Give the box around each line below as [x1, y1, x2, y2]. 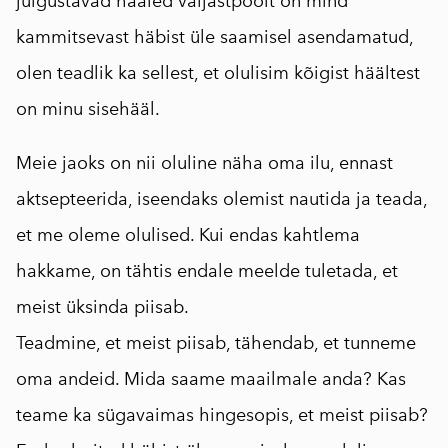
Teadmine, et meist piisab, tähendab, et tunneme [16, 331, 416, 354]
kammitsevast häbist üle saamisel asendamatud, [16, 25, 413, 48]
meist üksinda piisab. [16, 295, 189, 318]
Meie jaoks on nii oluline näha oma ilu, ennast [16, 151, 393, 174]
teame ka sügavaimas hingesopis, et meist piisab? [16, 403, 428, 426]
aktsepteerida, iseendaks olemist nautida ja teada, [16, 187, 427, 210]
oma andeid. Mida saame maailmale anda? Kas [16, 367, 406, 390]
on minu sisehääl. [16, 97, 160, 120]
